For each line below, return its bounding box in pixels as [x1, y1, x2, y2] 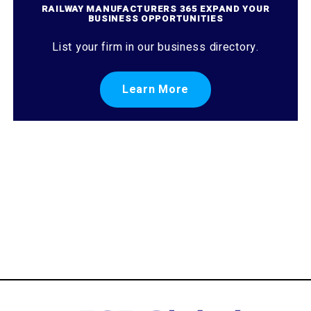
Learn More [121, 81, 190, 99]
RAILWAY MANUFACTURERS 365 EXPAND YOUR [41, 1, 270, 16]
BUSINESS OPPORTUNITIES [87, 11, 224, 26]
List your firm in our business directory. [52, 39, 259, 56]
